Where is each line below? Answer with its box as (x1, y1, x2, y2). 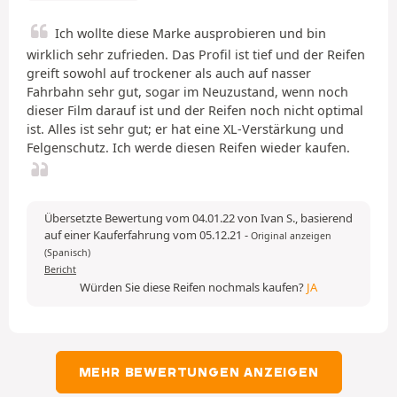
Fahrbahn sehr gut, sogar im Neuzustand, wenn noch (27, 82, 348, 100)
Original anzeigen (251, 229, 331, 242)
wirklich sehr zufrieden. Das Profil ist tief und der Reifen (27, 45, 365, 63)
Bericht (44, 262, 76, 276)
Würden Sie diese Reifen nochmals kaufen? (80, 278, 307, 295)
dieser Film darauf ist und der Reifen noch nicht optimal (27, 101, 363, 119)
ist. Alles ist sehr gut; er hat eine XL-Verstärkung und (27, 120, 344, 137)
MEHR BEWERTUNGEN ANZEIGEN (78, 363, 319, 380)
